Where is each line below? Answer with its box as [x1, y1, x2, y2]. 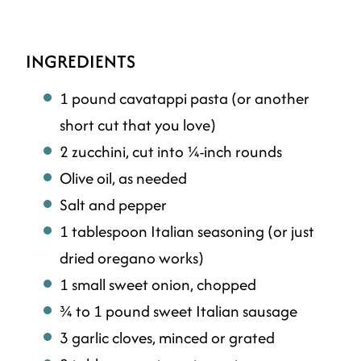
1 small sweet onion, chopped [60, 273, 256, 297]
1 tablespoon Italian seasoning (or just [60, 220, 314, 243]
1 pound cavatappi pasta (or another [60, 87, 309, 110]
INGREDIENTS [26, 48, 135, 75]
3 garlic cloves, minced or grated [60, 326, 275, 350]
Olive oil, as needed [60, 167, 187, 190]
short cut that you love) [60, 114, 216, 137]
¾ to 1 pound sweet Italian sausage [60, 300, 297, 323]
